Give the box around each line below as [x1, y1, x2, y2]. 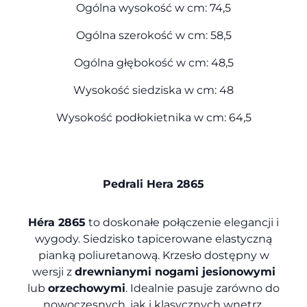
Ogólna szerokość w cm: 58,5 [75, 28, 232, 42]
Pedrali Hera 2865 [103, 176, 204, 191]
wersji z [32, 265, 75, 278]
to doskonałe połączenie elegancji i [86, 215, 279, 229]
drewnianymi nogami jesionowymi [74, 265, 275, 278]
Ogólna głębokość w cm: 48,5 [73, 56, 234, 69]
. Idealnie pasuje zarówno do [125, 281, 280, 295]
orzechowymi [48, 281, 125, 295]
